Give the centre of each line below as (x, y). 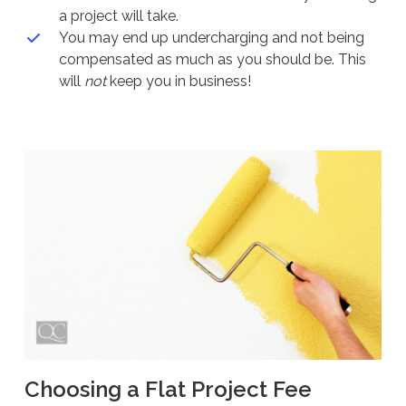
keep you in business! (178, 81)
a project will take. (118, 15)
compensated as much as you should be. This (212, 59)
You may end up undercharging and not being (211, 37)
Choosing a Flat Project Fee (168, 390)
